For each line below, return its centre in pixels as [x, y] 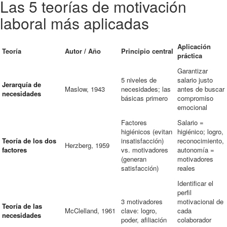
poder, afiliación [144, 220]
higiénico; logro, [200, 131]
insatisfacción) [142, 141]
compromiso [195, 98]
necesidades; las [146, 89]
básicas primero [144, 98]
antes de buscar [201, 89]
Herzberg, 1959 [87, 145]
